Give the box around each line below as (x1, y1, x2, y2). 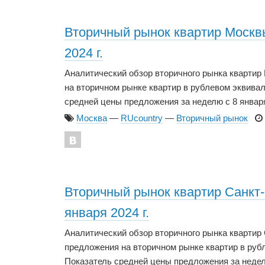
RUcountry (121, 113, 163, 124)
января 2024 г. (64, 205, 149, 221)
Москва (76, 113, 107, 124)
